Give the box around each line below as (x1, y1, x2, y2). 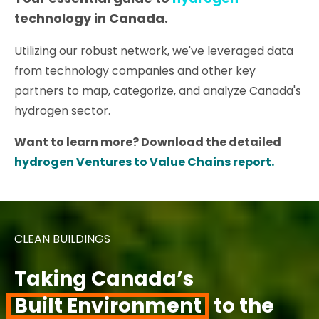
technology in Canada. (14, 9, 169, 27)
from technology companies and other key (14, 62, 256, 79)
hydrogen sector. (14, 102, 111, 119)
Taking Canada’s (14, 265, 194, 293)
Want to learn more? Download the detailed (14, 133, 282, 150)
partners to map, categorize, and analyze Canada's (14, 82, 302, 99)
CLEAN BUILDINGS (14, 230, 110, 247)
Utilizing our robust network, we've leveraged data (14, 42, 294, 59)
